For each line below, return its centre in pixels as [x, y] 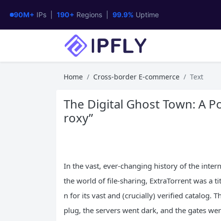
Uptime [146, 15]
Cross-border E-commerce [136, 77]
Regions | [93, 15]
